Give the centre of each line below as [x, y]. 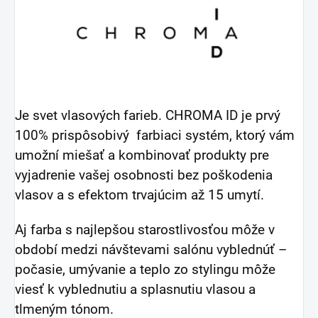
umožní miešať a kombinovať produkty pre [142, 156]
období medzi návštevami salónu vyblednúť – [151, 250]
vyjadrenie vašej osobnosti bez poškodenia [144, 176]
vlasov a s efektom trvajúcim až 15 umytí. [139, 196]
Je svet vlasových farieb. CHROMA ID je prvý [148, 116]
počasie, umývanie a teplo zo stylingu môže [145, 270]
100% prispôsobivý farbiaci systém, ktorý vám [155, 136]
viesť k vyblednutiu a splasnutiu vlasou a [135, 290]
